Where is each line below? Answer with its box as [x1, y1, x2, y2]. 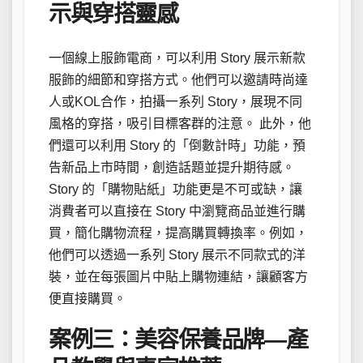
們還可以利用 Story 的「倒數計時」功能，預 [49, 139, 305, 152]
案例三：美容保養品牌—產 [49, 327, 308, 352]
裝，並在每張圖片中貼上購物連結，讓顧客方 [49, 270, 308, 284]
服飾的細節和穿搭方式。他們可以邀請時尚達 [49, 73, 308, 87]
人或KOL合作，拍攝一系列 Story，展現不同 [49, 95, 302, 109]
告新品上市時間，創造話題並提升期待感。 [49, 160, 295, 174]
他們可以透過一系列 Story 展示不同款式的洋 [49, 248, 305, 262]
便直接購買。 [49, 292, 126, 305]
